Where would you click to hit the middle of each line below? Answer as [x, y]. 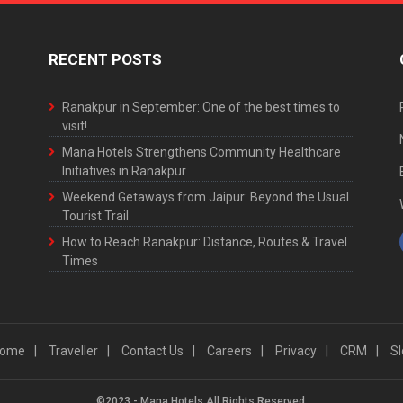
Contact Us [152, 351]
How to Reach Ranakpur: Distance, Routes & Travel [205, 242]
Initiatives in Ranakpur [124, 171]
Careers [229, 351]
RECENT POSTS [105, 60]
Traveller [73, 351]
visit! [75, 126]
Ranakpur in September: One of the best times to [201, 107]
